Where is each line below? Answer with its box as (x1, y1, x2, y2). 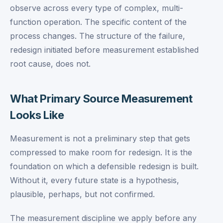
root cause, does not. (10, 59, 91, 69)
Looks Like (10, 109, 64, 121)
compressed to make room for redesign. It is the (10, 147, 192, 157)
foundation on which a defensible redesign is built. (10, 161, 199, 171)
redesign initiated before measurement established (10, 45, 199, 55)
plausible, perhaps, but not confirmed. (10, 189, 155, 199)
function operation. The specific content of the (10, 17, 187, 27)
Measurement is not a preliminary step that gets (10, 133, 190, 143)
